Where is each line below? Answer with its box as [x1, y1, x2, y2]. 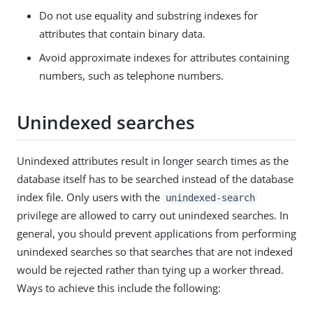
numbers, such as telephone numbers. [39, 68, 224, 83]
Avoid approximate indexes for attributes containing [39, 50, 289, 65]
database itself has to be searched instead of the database [17, 172, 293, 187]
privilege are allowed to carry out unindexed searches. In [17, 208, 289, 223]
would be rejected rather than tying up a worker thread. [17, 263, 284, 277]
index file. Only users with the [17, 190, 163, 205]
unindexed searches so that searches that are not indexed [17, 245, 293, 259]
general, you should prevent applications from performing [17, 226, 296, 241]
